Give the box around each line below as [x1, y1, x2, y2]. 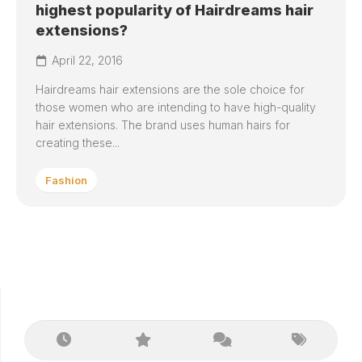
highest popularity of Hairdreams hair [36, 2, 314, 19]
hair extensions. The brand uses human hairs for [36, 118, 290, 132]
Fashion [45, 174, 87, 187]
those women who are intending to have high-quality [36, 100, 316, 114]
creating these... [36, 136, 120, 149]
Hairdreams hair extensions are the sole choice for [36, 82, 305, 96]
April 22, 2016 [52, 53, 123, 67]
